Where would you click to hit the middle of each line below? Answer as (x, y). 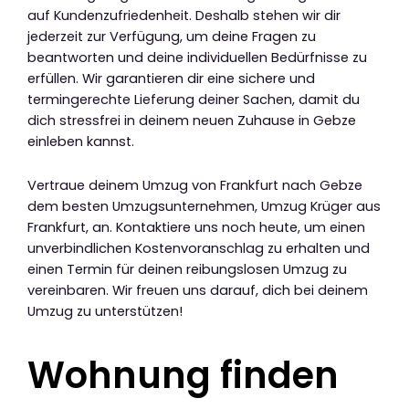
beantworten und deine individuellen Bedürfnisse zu (197, 57)
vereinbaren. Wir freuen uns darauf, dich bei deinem (198, 291)
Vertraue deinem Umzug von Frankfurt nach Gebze (195, 186)
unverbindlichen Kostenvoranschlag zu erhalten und (199, 249)
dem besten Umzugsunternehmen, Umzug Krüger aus (204, 207)
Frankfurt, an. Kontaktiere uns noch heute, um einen (196, 228)
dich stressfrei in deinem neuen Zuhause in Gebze (192, 120)
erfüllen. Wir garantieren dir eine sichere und (171, 78)
